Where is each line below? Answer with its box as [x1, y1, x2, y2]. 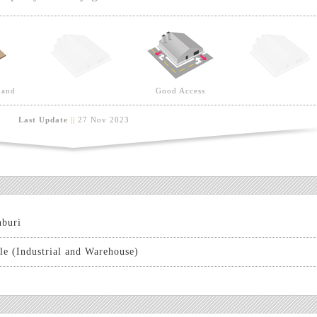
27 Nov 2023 [74, 115, 129, 124]
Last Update [18, 115, 68, 124]
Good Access [155, 86, 205, 95]
